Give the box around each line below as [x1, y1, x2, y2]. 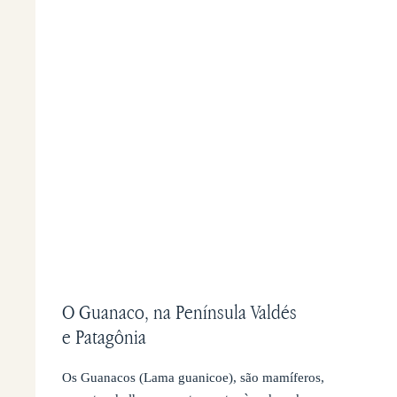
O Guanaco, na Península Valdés [62, 300, 298, 325]
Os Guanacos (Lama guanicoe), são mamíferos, [62, 370, 325, 385]
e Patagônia [62, 324, 147, 350]
